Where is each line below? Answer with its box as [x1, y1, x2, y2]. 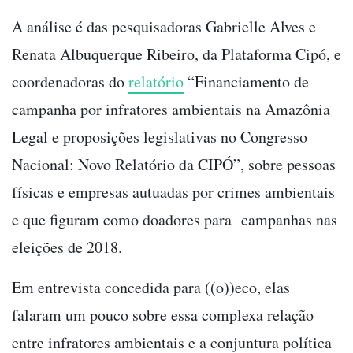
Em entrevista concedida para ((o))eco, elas [12, 276, 290, 298]
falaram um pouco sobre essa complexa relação [12, 303, 314, 325]
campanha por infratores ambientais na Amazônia [12, 98, 330, 120]
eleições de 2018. [12, 236, 128, 258]
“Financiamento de [184, 70, 309, 92]
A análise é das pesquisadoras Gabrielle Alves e [12, 15, 316, 37]
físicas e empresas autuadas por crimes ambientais [12, 180, 335, 203]
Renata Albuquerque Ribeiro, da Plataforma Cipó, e [12, 43, 341, 65]
